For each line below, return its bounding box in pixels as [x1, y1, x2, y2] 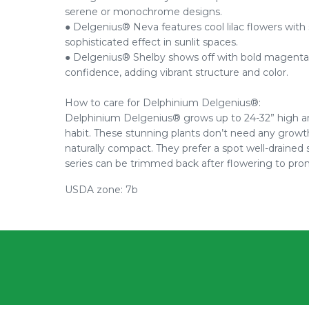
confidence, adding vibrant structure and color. [65, 66, 288, 79]
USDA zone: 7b [65, 183, 138, 196]
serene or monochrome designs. [65, 6, 222, 18]
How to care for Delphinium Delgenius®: [65, 97, 261, 109]
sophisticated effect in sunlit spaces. [65, 36, 238, 48]
